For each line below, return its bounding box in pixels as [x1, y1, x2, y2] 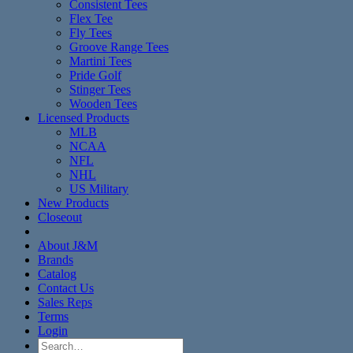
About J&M [38, 239, 98, 253]
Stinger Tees [69, 83, 131, 97]
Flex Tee [69, 12, 113, 26]
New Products [38, 196, 109, 210]
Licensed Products [38, 111, 129, 125]
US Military [69, 182, 128, 196]
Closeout [38, 210, 82, 225]
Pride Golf [69, 69, 121, 83]
